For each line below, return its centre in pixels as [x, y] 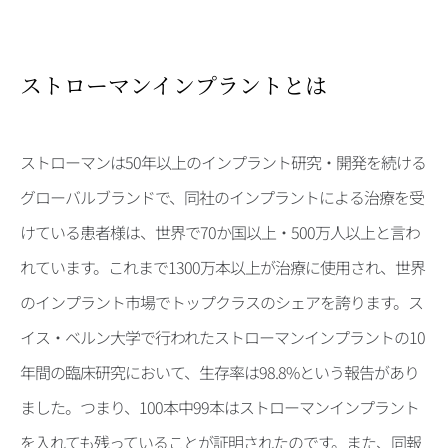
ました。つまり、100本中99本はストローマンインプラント [219, 407]
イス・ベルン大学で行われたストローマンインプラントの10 [222, 337]
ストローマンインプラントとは [173, 84]
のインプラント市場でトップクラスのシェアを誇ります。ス [221, 302]
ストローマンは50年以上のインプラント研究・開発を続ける [223, 162]
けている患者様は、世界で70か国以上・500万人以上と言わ [220, 232]
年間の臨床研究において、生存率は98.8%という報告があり [219, 372]
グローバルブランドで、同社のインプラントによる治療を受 [222, 197]
